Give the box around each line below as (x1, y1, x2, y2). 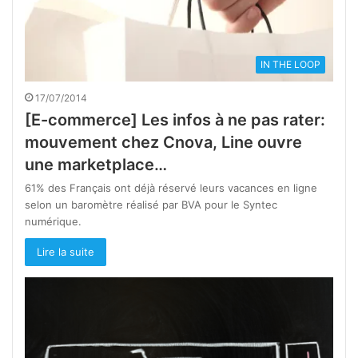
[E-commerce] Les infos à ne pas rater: (25, 109, 325, 129)
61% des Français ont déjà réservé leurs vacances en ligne (25, 181, 317, 194)
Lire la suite (37, 245, 94, 258)
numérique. (25, 214, 82, 228)
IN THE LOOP (261, 58, 320, 70)
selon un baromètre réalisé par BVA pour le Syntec (25, 197, 277, 211)
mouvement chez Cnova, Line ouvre (25, 132, 302, 152)
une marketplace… (25, 154, 167, 174)
